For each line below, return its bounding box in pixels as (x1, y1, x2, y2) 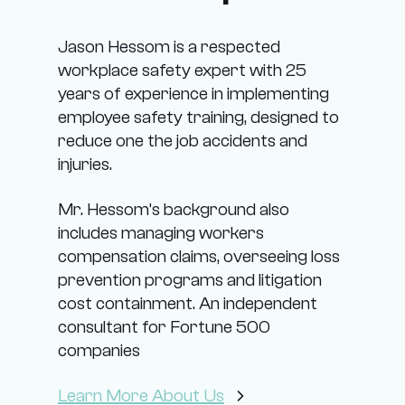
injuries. (58, 153, 112, 174)
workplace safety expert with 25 (58, 59, 306, 80)
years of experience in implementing (58, 82, 329, 104)
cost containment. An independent (58, 292, 317, 314)
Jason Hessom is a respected (58, 35, 280, 57)
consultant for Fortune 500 (58, 316, 270, 337)
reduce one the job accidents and (58, 129, 307, 151)
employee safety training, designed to (58, 106, 339, 127)
